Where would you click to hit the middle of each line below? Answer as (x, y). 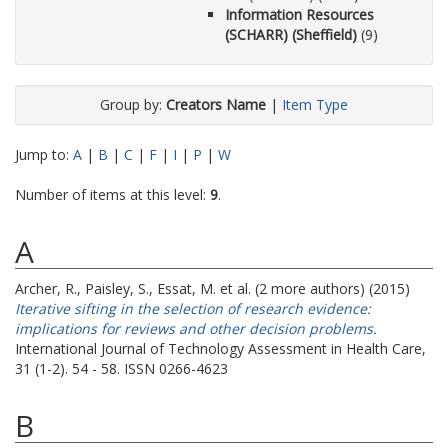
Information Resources (299, 14)
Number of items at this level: (112, 194)
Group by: (133, 104)
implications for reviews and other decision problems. (196, 328)
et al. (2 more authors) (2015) (313, 288)
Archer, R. (46, 288)
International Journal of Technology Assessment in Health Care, (220, 348)
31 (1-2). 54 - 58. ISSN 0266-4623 (121, 368)
